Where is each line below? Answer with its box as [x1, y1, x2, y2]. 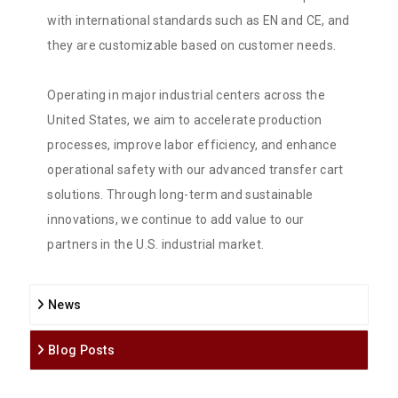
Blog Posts [44, 343, 115, 358]
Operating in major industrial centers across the [47, 88, 325, 103]
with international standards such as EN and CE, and [47, 13, 350, 28]
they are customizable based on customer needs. [47, 38, 337, 53]
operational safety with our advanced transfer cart [47, 163, 344, 178]
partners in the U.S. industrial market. [47, 237, 265, 252]
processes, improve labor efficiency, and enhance [47, 138, 337, 153]
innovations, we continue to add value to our [47, 212, 305, 227]
